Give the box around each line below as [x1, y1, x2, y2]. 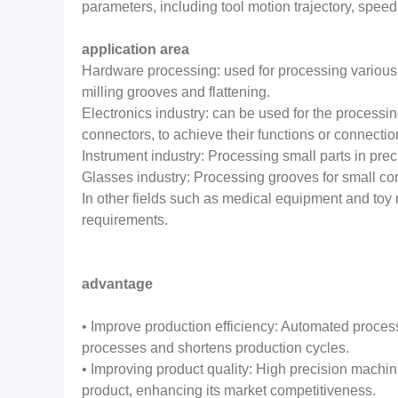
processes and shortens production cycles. [82, 340, 349, 355]
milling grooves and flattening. [82, 84, 270, 99]
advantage [82, 276, 153, 291]
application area [82, 42, 193, 57]
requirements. [82, 212, 168, 227]
